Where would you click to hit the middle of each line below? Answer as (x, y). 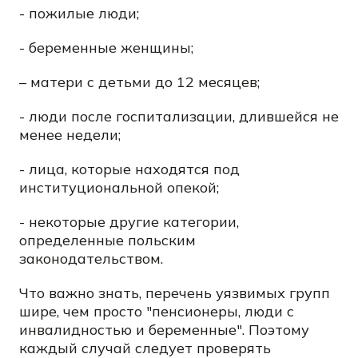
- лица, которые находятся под (129, 169)
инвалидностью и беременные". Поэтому (164, 330)
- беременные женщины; (106, 48)
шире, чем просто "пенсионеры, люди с (157, 311)
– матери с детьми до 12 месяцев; (139, 82)
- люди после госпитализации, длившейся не (179, 116)
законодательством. (91, 259)
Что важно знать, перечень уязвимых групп (175, 293)
